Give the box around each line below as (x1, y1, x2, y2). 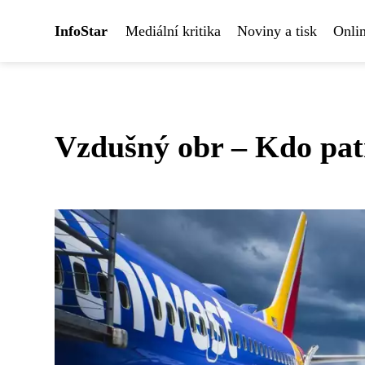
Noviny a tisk (237, 23, 317, 39)
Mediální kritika (125, 23, 221, 39)
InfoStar (55, 23, 108, 39)
